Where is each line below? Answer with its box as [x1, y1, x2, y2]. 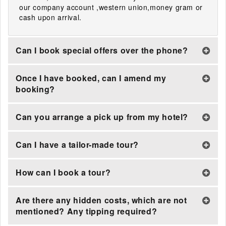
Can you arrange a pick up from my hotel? [16, 111, 188, 123]
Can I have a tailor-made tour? [16, 139, 139, 150]
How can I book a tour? [16, 166, 111, 178]
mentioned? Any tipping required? [16, 205, 157, 217]
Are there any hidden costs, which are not [16, 194, 187, 206]
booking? [16, 83, 55, 95]
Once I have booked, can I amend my [16, 72, 166, 84]
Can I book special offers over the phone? [16, 44, 188, 56]
